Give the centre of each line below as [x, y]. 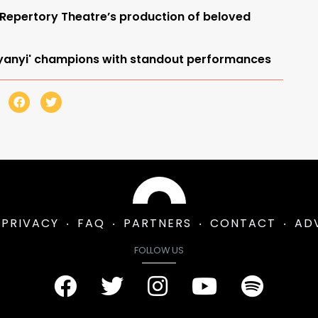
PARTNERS [157, 223]
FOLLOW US [159, 250]
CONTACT [243, 223]
